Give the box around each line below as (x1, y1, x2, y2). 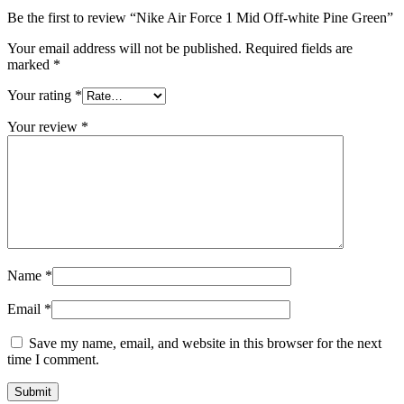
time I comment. (7, 352, 99, 368)
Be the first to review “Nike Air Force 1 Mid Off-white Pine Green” (7, 10, 393, 26)
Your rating (7, 87, 75, 104)
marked (7, 57, 53, 73)
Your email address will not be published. (7, 41, 242, 57)
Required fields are (245, 41, 353, 57)
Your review (7, 119, 81, 135)
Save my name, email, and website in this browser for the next (29, 335, 381, 352)
